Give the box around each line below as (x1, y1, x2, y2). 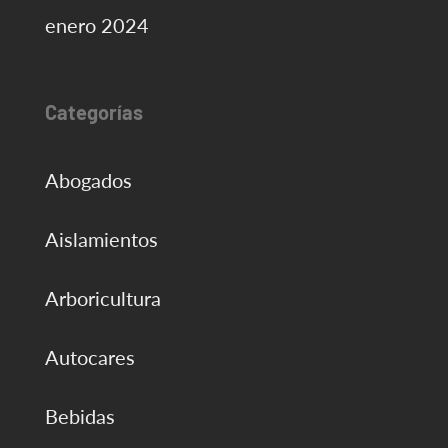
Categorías (44, 100, 143, 125)
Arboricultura (44, 286, 161, 311)
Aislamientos (44, 227, 158, 252)
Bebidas (44, 404, 115, 429)
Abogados (44, 168, 132, 193)
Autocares (44, 345, 135, 370)
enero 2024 (44, 13, 149, 38)
